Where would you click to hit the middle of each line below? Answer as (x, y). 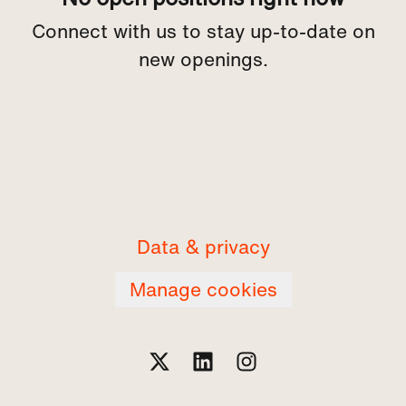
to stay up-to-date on (275, 31)
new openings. (203, 59)
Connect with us (104, 31)
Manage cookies (203, 290)
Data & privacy (203, 247)
